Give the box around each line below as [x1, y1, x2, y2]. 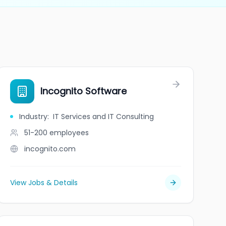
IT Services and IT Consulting [52, 111, 154, 122]
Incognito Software [40, 85, 127, 97]
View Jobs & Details [10, 178, 78, 188]
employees [49, 128, 89, 138]
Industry [19, 111, 47, 122]
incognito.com [24, 144, 76, 154]
